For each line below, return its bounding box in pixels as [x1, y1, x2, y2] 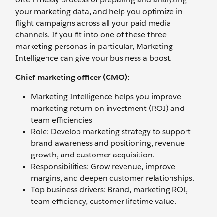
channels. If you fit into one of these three [15, 30, 167, 40]
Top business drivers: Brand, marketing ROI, [31, 185, 188, 195]
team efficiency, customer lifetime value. [31, 196, 176, 207]
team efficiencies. [31, 115, 94, 125]
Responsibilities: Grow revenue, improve [31, 161, 175, 172]
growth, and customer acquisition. [31, 150, 155, 160]
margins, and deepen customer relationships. [31, 173, 194, 184]
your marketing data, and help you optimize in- [15, 6, 185, 17]
